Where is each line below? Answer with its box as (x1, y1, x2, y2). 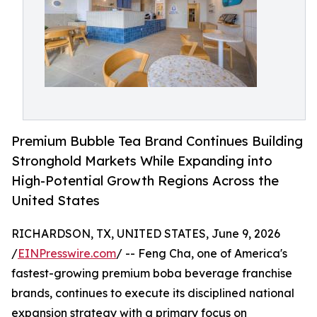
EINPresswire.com (18, 246, 116, 261)
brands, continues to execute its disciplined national (11, 286, 294, 301)
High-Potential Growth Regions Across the (11, 173, 279, 189)
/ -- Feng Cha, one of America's (116, 246, 287, 261)
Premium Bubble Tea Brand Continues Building (11, 133, 303, 149)
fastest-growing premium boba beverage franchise (11, 266, 292, 281)
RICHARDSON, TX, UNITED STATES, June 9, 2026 (11, 226, 280, 241)
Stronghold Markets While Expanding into (11, 153, 272, 169)
